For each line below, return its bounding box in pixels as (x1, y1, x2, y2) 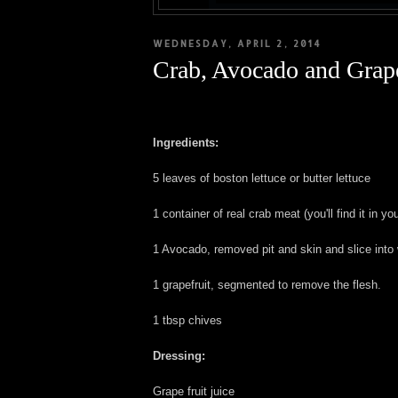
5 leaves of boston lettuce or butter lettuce (153, 171, 370, 186)
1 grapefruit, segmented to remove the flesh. (153, 278, 381, 292)
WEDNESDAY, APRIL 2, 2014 (153, 38, 322, 50)
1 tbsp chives (153, 314, 222, 328)
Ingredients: (153, 136, 219, 150)
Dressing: (153, 349, 205, 363)
